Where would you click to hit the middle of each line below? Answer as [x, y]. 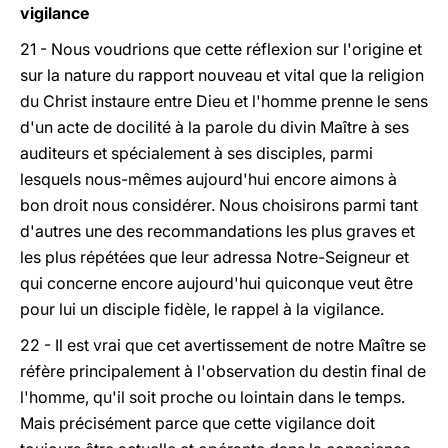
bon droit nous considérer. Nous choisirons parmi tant [219, 205]
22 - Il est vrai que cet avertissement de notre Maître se [223, 345]
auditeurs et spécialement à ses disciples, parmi [196, 153]
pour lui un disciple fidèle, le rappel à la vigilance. [202, 309]
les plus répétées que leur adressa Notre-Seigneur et [214, 257]
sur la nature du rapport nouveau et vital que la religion [222, 75]
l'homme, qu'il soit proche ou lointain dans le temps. [212, 397]
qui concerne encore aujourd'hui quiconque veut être [216, 283]
